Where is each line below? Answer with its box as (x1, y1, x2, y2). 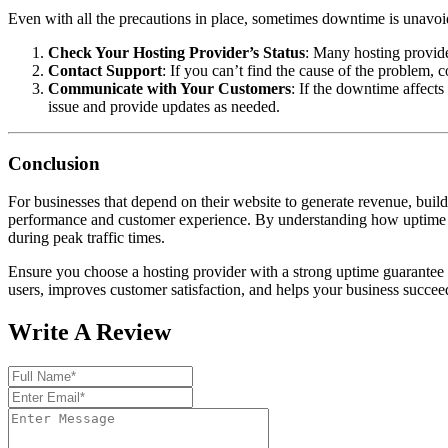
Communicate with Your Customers (48, 79, 291, 97)
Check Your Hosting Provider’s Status (48, 43, 305, 61)
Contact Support (48, 61, 162, 79)
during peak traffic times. (8, 229, 165, 247)
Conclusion (8, 152, 100, 174)
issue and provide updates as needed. (48, 97, 280, 115)
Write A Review (8, 319, 171, 346)
